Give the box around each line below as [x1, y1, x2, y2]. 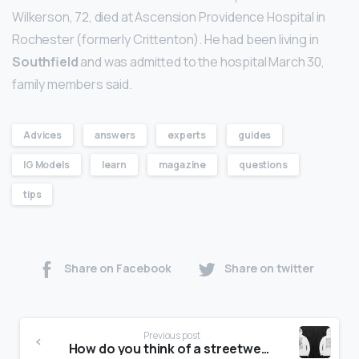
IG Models [23, 157, 70, 171]
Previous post [143, 328, 200, 342]
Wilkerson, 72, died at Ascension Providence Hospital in [12, 7, 326, 26]
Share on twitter [224, 260, 314, 276]
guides [238, 127, 272, 142]
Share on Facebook [64, 260, 171, 276]
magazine [159, 157, 207, 171]
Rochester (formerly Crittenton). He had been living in [12, 30, 319, 48]
